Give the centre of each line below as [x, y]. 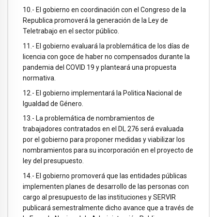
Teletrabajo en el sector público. [71, 31]
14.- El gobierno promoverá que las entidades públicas [105, 176]
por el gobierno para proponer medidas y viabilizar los [104, 140]
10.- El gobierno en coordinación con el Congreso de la [104, 10]
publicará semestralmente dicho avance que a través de [108, 208]
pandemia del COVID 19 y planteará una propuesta [100, 67]
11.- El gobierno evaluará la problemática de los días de [106, 46]
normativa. [39, 78]
